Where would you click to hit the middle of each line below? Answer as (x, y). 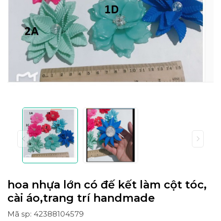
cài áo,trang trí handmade (81, 198)
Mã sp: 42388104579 (46, 214)
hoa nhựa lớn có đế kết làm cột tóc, (107, 184)
